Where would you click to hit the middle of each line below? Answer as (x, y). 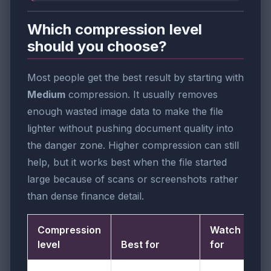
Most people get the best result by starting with (135, 78)
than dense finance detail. (86, 196)
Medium (46, 95)
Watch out (234, 230)
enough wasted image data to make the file (125, 112)
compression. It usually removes (142, 95)
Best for (140, 245)
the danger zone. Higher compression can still (133, 145)
